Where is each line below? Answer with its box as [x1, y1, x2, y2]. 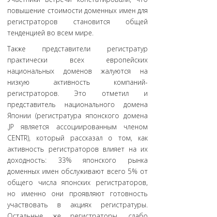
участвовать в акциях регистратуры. [7, 200, 148, 209]
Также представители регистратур [7, 44, 148, 53]
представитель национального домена [7, 100, 148, 109]
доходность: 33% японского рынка [7, 155, 148, 165]
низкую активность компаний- [7, 77, 148, 87]
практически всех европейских [7, 55, 148, 64]
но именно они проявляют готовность [7, 189, 148, 198]
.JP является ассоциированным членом [7, 122, 148, 131]
